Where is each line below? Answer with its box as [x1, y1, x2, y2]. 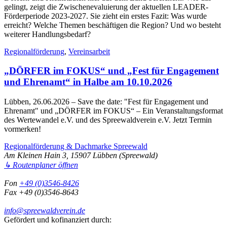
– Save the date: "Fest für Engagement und [71, 97, 208, 106]
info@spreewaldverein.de [4, 206, 85, 215]
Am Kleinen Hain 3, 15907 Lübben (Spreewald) [4, 151, 158, 160]
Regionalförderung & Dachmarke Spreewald [4, 142, 147, 151]
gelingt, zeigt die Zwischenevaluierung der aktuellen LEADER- [4, 2, 208, 11]
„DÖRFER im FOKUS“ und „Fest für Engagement [4, 65, 219, 77]
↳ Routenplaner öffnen [4, 161, 78, 170]
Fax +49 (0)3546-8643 [4, 188, 79, 197]
